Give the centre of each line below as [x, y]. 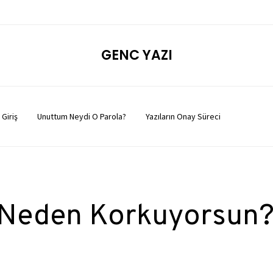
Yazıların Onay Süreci [183, 116]
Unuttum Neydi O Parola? [81, 116]
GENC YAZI [136, 55]
